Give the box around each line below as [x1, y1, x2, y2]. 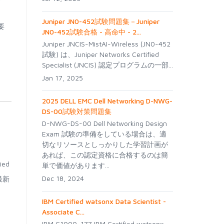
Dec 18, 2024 [41, 174, 84, 182]
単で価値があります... [41, 161, 109, 169]
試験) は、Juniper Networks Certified [41, 50, 159, 58]
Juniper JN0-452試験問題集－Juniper [41, 17, 159, 25]
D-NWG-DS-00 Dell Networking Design [41, 119, 167, 127]
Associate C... [41, 207, 84, 216]
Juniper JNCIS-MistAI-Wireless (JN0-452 [41, 39, 170, 48]
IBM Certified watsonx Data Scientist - [41, 197, 166, 205]
